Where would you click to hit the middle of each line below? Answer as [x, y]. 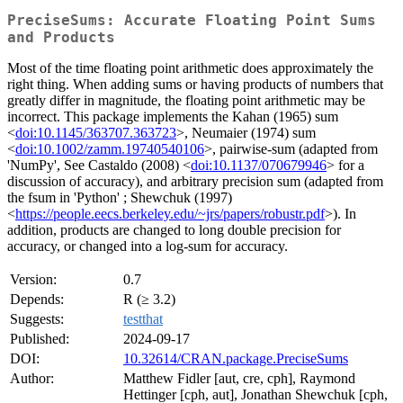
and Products [61, 38]
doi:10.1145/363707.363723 [96, 133]
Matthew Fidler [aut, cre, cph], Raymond [239, 379]
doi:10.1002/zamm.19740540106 [110, 149]
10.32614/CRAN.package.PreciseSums [236, 359]
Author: [32, 379]
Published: [40, 339]
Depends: [37, 300]
